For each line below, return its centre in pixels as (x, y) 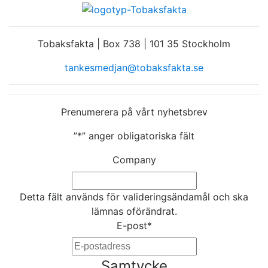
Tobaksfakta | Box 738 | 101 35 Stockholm (134, 44)
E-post (132, 226)
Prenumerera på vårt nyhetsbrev (134, 112)
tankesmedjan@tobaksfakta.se (134, 68)
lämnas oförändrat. (134, 211)
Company (134, 160)
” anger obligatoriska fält (138, 136)
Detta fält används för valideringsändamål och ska (134, 197)
